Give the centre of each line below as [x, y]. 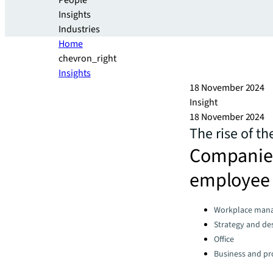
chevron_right [87, 58]
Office [224, 239]
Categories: [212, 207]
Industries [79, 29]
